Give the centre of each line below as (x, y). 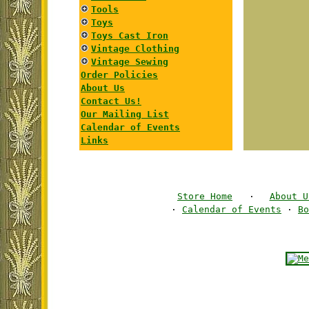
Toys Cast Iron (130, 36)
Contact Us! (111, 101)
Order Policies (119, 75)
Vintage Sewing (130, 62)
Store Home (205, 196)
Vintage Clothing (135, 49)
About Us (103, 88)
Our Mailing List (125, 114)
